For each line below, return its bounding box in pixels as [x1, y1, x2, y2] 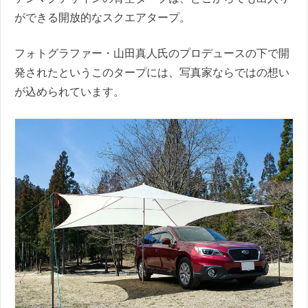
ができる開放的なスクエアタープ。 [14, 12, 190, 24]
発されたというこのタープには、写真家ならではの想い [14, 67, 289, 79]
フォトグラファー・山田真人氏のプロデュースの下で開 [14, 47, 289, 60]
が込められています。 [14, 86, 124, 98]
